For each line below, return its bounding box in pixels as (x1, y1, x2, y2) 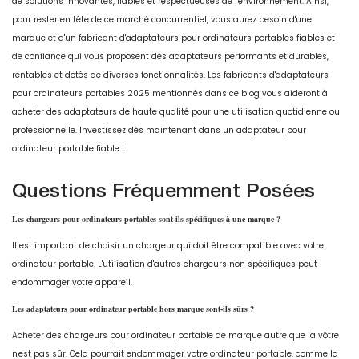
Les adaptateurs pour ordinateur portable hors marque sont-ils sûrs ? (12, 303, 254, 315)
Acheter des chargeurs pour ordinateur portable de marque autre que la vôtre (12, 329, 339, 342)
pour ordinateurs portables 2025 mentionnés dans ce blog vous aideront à (12, 87, 328, 100)
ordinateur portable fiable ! (12, 143, 124, 155)
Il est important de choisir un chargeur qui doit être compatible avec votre (12, 240, 324, 252)
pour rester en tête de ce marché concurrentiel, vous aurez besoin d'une (12, 14, 312, 26)
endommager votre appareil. (12, 276, 132, 289)
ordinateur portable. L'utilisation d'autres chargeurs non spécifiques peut (12, 258, 317, 271)
